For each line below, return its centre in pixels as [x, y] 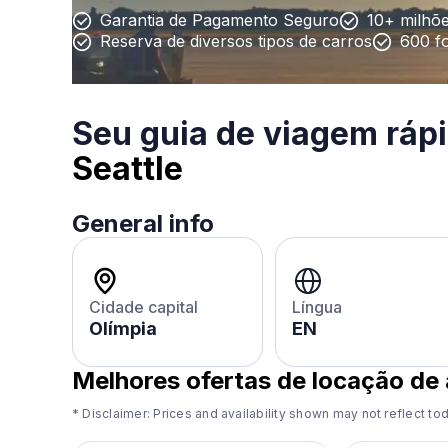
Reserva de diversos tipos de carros [236, 41]
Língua [317, 306]
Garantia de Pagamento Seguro [219, 20]
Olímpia [123, 328]
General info [143, 223]
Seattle [127, 168]
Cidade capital [143, 306]
